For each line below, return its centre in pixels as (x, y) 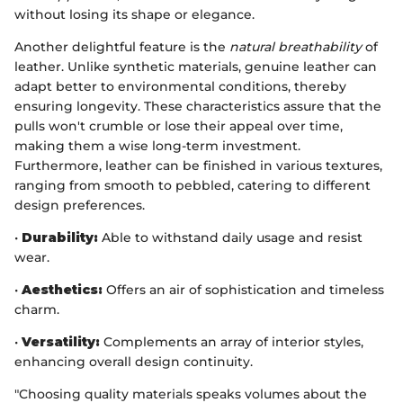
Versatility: (61, 342)
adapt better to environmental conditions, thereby (180, 87)
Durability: (60, 238)
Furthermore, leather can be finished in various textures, (198, 166)
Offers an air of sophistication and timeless (243, 290)
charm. (37, 310)
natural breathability (296, 47)
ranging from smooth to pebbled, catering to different (193, 186)
